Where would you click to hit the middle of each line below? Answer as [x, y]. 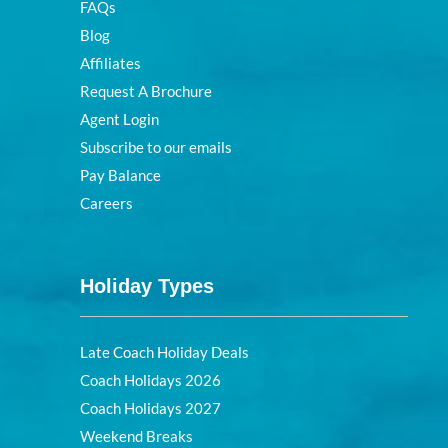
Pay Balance [120, 175]
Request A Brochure [146, 91]
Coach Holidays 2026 [150, 380]
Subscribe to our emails [156, 147]
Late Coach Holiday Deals [164, 352]
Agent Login [119, 119]
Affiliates [110, 63]
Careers [106, 203]
